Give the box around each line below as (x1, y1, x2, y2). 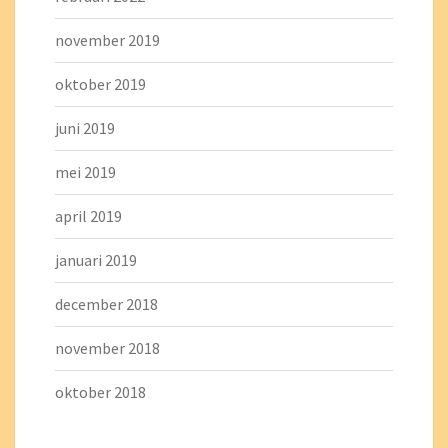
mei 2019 (55, 162, 116, 182)
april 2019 (55, 206, 122, 226)
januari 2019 (55, 250, 137, 270)
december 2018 (55, 294, 158, 314)
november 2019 (55, 30, 160, 50)
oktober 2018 (55, 382, 146, 402)
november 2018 (55, 338, 160, 358)
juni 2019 (55, 118, 115, 138)
